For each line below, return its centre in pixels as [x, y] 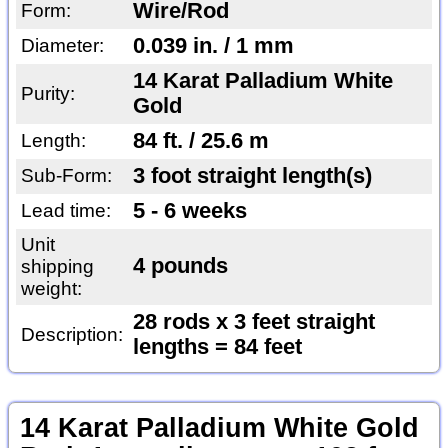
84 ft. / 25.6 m [200, 140]
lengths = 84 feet [217, 346]
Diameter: [62, 45]
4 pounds [180, 265]
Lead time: [65, 210]
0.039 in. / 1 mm [213, 45]
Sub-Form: [66, 175]
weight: [51, 288]
